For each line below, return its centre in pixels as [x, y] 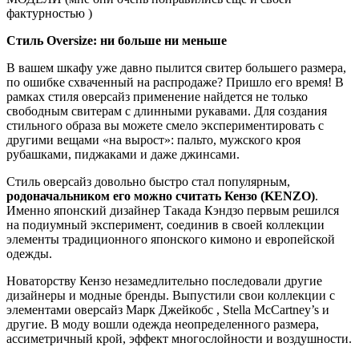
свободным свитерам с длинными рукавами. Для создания [167, 111]
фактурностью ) [49, 13]
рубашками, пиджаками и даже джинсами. [123, 154]
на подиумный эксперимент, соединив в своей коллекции [165, 224]
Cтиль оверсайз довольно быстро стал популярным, [148, 181]
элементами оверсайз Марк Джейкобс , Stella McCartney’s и [168, 309]
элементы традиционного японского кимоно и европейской [171, 239]
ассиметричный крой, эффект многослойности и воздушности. [179, 338]
